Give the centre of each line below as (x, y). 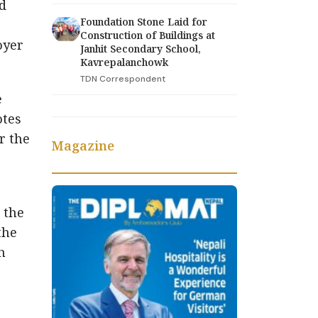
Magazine (83, 145)
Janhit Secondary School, (141, 48)
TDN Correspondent (123, 78)
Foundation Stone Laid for (144, 21)
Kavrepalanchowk (124, 62)
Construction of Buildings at (148, 35)
